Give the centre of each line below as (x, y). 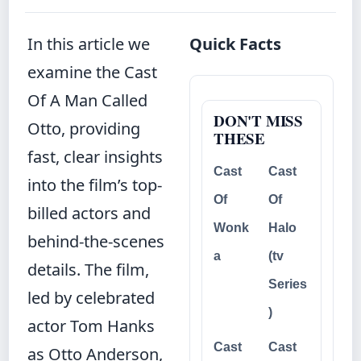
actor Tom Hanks (91, 326)
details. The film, (88, 270)
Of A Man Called (87, 100)
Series (287, 284)
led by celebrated (91, 298)
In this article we (89, 44)
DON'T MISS (259, 120)
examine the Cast (92, 72)
